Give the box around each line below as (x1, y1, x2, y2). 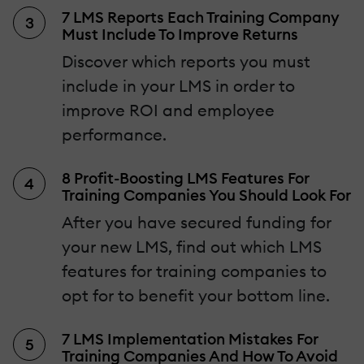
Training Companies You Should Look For (62, 185, 351, 206)
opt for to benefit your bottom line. (62, 285, 330, 306)
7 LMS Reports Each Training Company (62, 7, 340, 28)
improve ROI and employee (62, 100, 275, 121)
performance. (62, 124, 167, 145)
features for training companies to (62, 261, 327, 282)
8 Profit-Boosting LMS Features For (62, 168, 310, 188)
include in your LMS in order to (62, 76, 295, 97)
